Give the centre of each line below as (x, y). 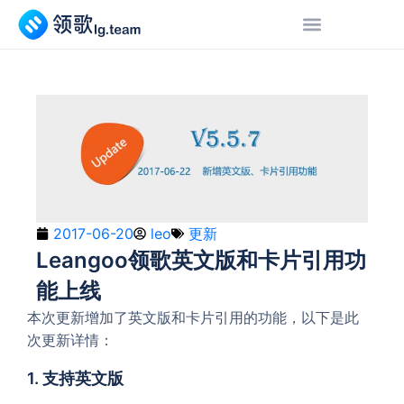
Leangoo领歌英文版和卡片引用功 (201, 260)
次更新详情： (70, 340)
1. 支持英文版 (75, 378)
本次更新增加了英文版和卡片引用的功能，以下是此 (193, 317)
